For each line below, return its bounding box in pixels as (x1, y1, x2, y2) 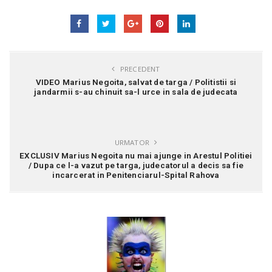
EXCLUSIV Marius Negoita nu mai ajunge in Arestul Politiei (19, 151, 253, 161)
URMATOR (114, 138, 152, 148)
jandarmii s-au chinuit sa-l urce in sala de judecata (34, 87, 238, 97)
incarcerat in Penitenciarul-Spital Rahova (52, 170, 220, 180)
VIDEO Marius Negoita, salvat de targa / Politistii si (35, 77, 237, 87)
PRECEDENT (118, 64, 160, 74)
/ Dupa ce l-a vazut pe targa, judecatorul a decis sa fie (28, 160, 244, 171)
